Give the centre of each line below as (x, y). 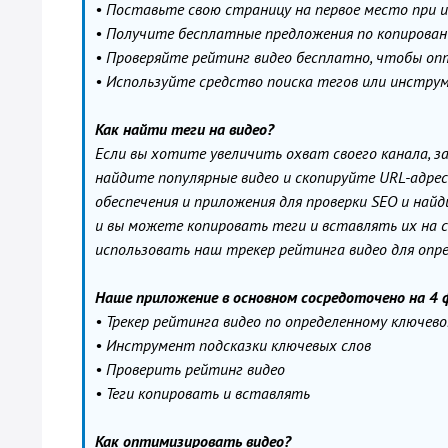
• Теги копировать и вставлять (202, 393)
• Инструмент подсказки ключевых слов (233, 345)
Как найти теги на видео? (184, 129)
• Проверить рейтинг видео (190, 369)
